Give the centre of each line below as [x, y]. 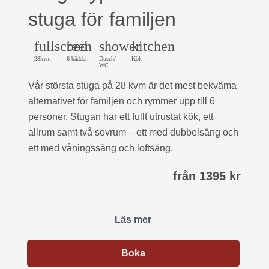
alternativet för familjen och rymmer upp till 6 [122, 101]
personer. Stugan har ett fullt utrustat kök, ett [121, 117]
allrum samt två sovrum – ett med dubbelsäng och [133, 132]
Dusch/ [107, 59]
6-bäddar [77, 59]
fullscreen [63, 46]
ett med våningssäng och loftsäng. [101, 148]
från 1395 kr [207, 176]
